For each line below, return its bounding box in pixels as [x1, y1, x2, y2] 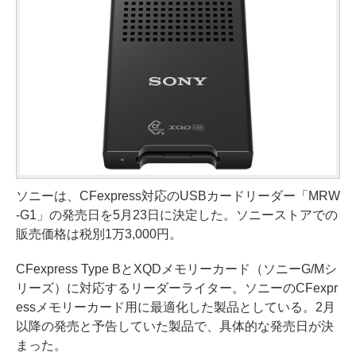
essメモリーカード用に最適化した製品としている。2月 [16, 300, 335, 314]
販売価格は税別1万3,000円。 [16, 226, 182, 241]
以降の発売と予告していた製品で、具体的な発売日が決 [16, 319, 334, 333]
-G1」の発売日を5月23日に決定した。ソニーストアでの [16, 207, 338, 222]
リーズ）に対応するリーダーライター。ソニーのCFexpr [16, 281, 338, 295]
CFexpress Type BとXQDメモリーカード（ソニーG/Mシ [16, 261, 337, 276]
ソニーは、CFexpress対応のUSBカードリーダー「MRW [16, 188, 340, 203]
